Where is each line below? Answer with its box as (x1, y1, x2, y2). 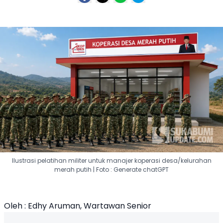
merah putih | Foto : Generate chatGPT (54, 165, 169, 174)
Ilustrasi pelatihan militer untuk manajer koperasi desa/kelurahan (11, 156, 212, 165)
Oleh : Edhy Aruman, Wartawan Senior (4, 200, 151, 212)
